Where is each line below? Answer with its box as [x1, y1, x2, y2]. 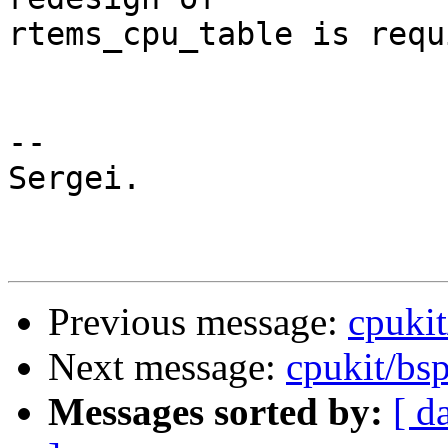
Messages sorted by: [48, 390, 383, 434]
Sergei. [8, 160, 141, 197]
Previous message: [48, 300, 348, 344]
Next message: [48, 345, 286, 389]
